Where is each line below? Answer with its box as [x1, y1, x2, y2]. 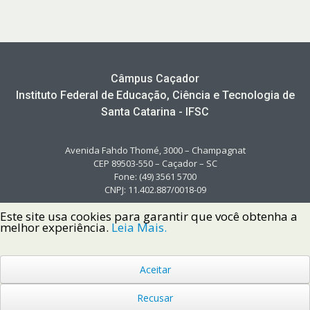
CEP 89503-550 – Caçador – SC [93, 156, 217, 170]
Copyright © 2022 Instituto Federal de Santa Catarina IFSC [50, 266, 260, 277]
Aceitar [139, 263, 171, 276]
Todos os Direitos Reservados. [99, 280, 211, 291]
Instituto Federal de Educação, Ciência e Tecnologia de [15, 88, 295, 102]
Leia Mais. [111, 219, 167, 235]
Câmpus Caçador [111, 71, 199, 85]
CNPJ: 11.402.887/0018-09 [104, 183, 206, 196]
